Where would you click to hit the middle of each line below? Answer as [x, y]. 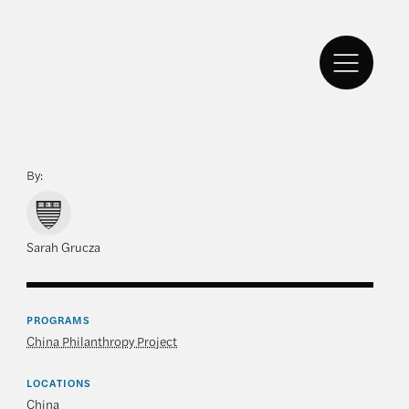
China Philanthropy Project [102, 341]
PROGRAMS [58, 320]
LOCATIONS [59, 382]
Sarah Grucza [64, 246]
